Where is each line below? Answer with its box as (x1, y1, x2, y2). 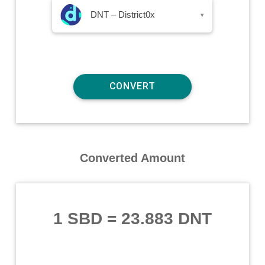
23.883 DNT (121, 209, 212, 228)
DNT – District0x (91, 9, 156, 20)
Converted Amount (79, 151, 185, 164)
